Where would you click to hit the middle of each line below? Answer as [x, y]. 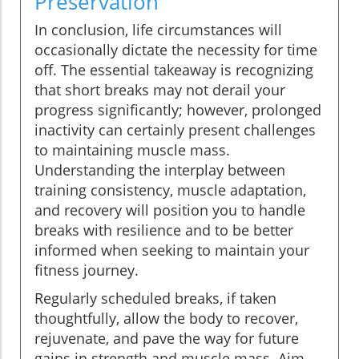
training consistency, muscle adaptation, [170, 190]
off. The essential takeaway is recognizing [174, 70]
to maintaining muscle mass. [132, 150]
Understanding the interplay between [160, 170]
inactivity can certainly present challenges [175, 130]
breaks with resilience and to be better [164, 230]
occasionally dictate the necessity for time [176, 50]
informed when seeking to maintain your [172, 250]
